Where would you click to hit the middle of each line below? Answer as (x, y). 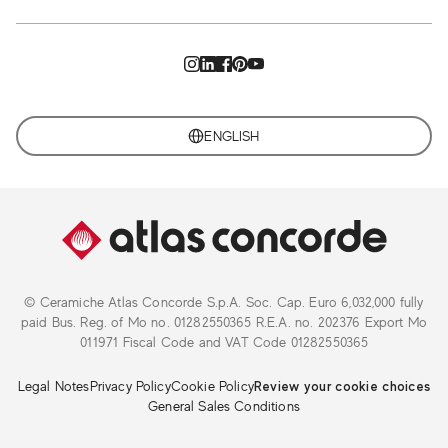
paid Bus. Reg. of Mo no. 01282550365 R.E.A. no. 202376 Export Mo (224, 322)
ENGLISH (232, 136)
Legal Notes (53, 386)
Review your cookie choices (342, 386)
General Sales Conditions (224, 406)
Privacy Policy (130, 386)
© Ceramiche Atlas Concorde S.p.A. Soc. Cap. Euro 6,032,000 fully (224, 302)
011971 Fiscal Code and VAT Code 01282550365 (224, 342)
